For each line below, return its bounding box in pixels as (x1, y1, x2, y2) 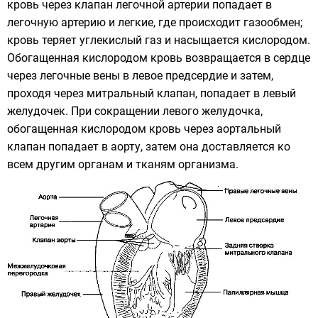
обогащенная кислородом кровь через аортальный (7, 122, 281, 136)
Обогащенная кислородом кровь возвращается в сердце (7, 51, 310, 65)
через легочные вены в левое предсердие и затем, (7, 69, 273, 83)
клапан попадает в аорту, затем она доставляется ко (7, 140, 290, 154)
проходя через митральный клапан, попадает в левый (7, 87, 296, 101)
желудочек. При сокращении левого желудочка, (7, 104, 263, 119)
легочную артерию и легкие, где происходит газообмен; (7, 16, 302, 30)
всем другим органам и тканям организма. (7, 158, 238, 172)
